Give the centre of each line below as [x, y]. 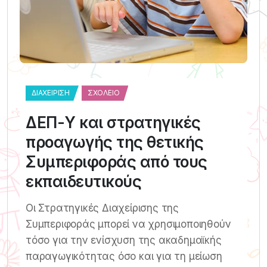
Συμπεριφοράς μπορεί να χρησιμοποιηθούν [128, 224]
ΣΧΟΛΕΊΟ [103, 93]
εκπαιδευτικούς [83, 182]
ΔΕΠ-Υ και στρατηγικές [113, 123]
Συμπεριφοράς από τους [117, 162]
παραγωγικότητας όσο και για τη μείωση [124, 257]
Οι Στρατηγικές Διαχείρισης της [102, 208]
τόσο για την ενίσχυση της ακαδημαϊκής [124, 240]
